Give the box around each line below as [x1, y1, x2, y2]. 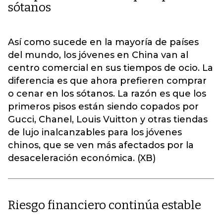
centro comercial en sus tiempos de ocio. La [8, 62, 213, 73]
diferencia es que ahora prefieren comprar [8, 75, 207, 86]
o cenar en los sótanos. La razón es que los [8, 88, 206, 99]
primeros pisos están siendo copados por [8, 101, 199, 112]
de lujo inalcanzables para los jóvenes [8, 127, 182, 138]
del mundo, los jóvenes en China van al [8, 50, 188, 60]
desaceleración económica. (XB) [8, 153, 156, 164]
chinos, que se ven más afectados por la [8, 140, 194, 151]
